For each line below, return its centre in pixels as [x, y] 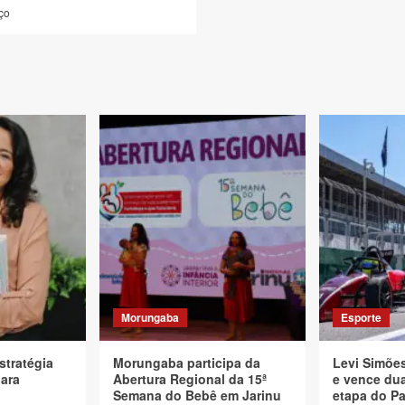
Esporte [361, 317]
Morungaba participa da [187, 363]
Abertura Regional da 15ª [190, 379]
